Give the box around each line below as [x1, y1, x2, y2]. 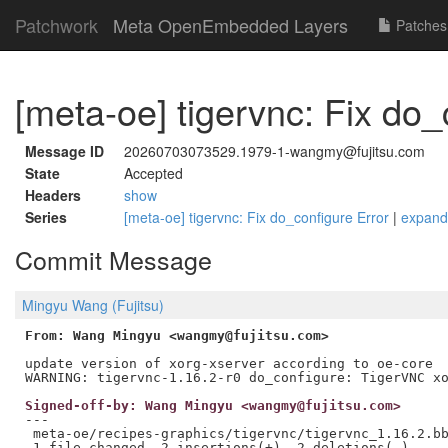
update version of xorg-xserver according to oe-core [24, 355, 433, 371]
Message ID [25, 141, 104, 161]
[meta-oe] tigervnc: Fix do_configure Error [124, 207, 393, 227]
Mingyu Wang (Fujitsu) [22, 295, 164, 316]
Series [25, 207, 67, 227]
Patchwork [15, 12, 98, 38]
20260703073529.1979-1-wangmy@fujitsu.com [124, 141, 425, 161]
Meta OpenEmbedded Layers [113, 12, 348, 38]
